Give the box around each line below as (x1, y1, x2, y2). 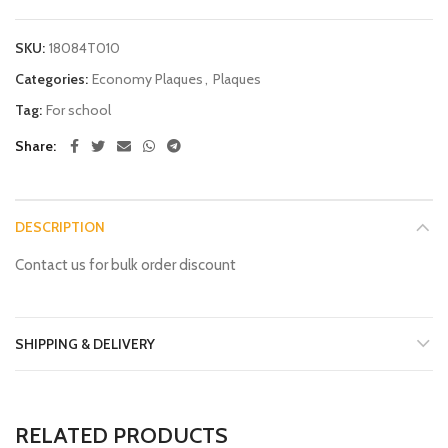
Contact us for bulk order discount (15, 256, 236, 274)
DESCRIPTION (15, 218, 105, 236)
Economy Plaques (92, 70, 203, 88)
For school (46, 101, 111, 119)
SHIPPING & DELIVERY (15, 335, 155, 353)
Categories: (15, 70, 91, 88)
